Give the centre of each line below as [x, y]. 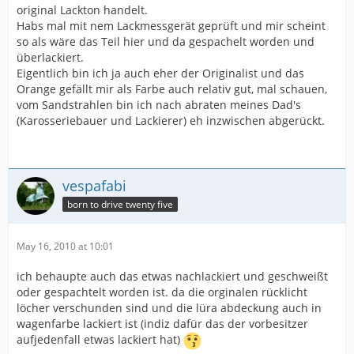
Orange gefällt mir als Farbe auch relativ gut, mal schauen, [172, 89]
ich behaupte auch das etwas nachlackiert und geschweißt [172, 276]
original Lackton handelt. [82, 10]
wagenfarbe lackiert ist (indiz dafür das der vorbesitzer [162, 324]
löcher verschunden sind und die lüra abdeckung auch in [169, 308]
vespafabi [94, 186]
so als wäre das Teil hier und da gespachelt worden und [166, 41]
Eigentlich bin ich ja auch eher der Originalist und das [160, 73]
